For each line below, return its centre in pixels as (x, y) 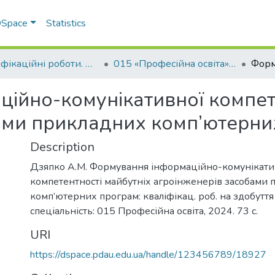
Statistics (66, 23)
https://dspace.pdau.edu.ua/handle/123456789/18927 (148, 255)
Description (62, 147)
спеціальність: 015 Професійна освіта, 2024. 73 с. (144, 211)
